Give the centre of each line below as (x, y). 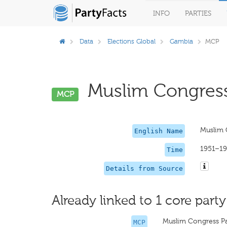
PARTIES (198, 13)
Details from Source (144, 168)
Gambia (181, 41)
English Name (158, 131)
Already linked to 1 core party (139, 200)
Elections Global (131, 41)
